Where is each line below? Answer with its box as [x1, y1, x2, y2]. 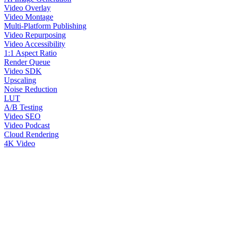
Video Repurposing [4, 30, 66, 39]
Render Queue [4, 57, 50, 66]
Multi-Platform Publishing [4, 21, 86, 30]
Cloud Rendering [4, 130, 59, 139]
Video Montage [4, 12, 53, 21]
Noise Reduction [4, 84, 57, 93]
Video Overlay [4, 3, 51, 12]
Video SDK [4, 66, 42, 75]
